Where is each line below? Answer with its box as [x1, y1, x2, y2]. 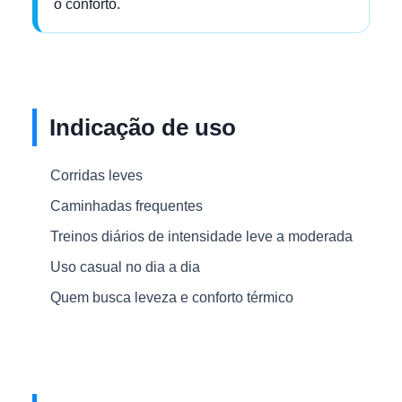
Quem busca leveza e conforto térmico [50, 290, 293, 305]
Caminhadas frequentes [50, 198, 203, 214]
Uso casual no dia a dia [50, 259, 200, 275]
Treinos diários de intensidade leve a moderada [50, 229, 353, 244]
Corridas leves [50, 168, 143, 183]
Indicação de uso [49, 114, 236, 141]
